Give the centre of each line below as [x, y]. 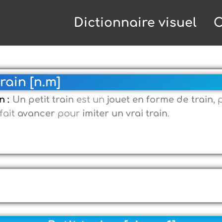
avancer [36, 113]
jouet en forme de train [160, 100]
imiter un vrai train [125, 113]
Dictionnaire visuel [135, 23]
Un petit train [43, 100]
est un [90, 100]
